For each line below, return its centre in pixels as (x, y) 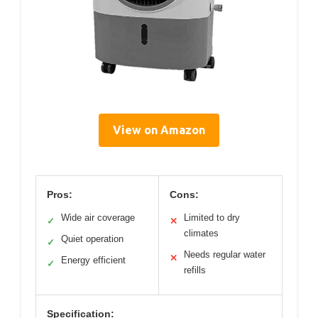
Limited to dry (212, 218)
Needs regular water (225, 255)
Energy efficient (93, 261)
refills (195, 270)
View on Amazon (159, 130)
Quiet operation (92, 239)
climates (201, 234)
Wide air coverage (98, 218)
